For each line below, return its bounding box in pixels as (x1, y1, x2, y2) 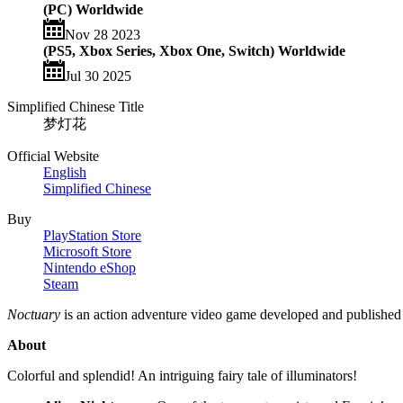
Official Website (7, 148, 99, 164)
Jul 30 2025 (65, 67, 131, 84)
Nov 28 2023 (65, 26, 140, 42)
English (43, 164, 86, 180)
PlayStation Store (43, 227, 141, 243)
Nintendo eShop (43, 259, 136, 275)
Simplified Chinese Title (7, 98, 144, 114)
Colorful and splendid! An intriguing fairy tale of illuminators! (7, 367, 357, 383)
